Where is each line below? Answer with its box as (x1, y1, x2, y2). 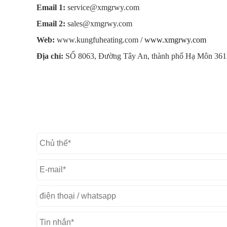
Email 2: (36, 19, 65, 28)
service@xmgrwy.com (67, 3, 139, 12)
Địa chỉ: (36, 52, 63, 61)
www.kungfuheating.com (57, 35, 138, 45)
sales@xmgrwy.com (67, 19, 132, 28)
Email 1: (36, 3, 65, 12)
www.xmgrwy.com (144, 35, 206, 45)
